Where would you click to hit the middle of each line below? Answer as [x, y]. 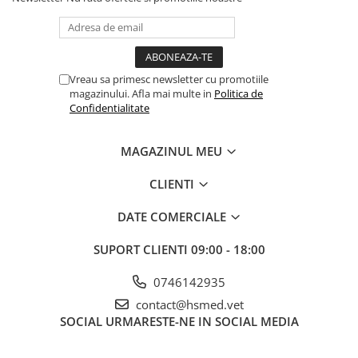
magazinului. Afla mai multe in [142, 94]
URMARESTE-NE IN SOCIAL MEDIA [202, 322]
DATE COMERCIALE [173, 217]
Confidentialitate [109, 108]
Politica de [239, 94]
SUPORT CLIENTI [142, 250]
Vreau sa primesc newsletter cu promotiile [169, 80]
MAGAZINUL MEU [173, 151]
